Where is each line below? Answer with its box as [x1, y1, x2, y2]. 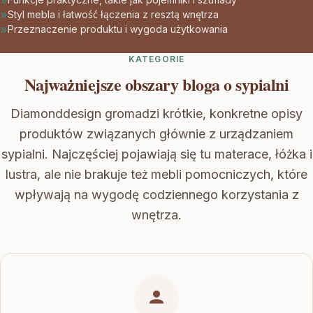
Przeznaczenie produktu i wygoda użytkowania [8, 23, 228, 35]
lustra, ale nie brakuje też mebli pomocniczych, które [6, 167, 307, 182]
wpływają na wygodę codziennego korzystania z [14, 187, 299, 202]
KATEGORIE [128, 54, 185, 64]
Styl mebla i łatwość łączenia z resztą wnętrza [8, 8, 219, 20]
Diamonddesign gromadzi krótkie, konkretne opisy [10, 106, 303, 121]
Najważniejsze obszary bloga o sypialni [24, 72, 289, 96]
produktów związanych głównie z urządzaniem [20, 126, 293, 141]
